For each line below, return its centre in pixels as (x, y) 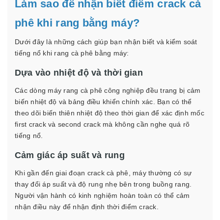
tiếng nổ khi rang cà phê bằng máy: (72, 53)
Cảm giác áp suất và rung (70, 155)
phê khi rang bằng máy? (77, 23)
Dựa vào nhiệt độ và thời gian (79, 72)
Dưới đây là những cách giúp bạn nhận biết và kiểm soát (106, 41)
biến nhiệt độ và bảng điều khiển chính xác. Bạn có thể (103, 101)
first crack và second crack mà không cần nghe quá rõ (102, 124)
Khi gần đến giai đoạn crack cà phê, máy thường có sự (103, 173)
